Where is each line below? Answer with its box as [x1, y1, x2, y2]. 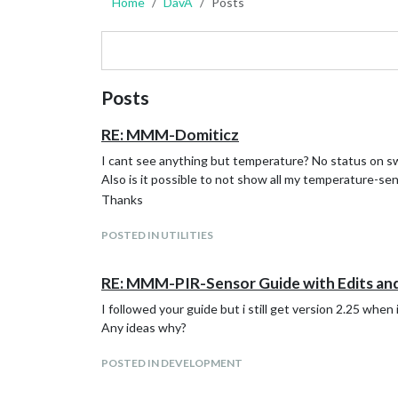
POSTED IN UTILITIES [101, 228, 213, 242]
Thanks [101, 192, 143, 207]
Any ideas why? [101, 320, 187, 335]
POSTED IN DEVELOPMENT [101, 356, 243, 370]
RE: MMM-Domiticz [101, 125, 239, 144]
